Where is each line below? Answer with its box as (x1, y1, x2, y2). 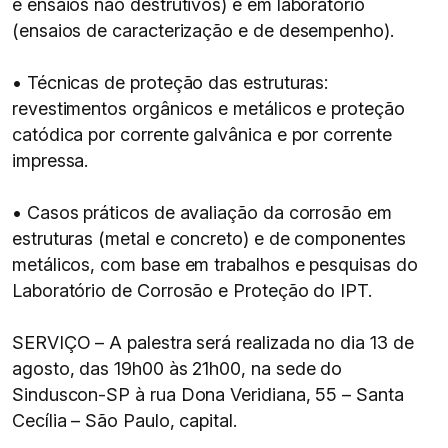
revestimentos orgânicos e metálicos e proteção (12, 98, 405, 119)
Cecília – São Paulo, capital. (12, 410, 237, 431)
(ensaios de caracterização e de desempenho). (12, 20, 394, 41)
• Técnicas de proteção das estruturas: (12, 72, 329, 93)
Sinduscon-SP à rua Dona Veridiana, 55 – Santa (12, 384, 404, 405)
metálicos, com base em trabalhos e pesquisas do (12, 254, 418, 275)
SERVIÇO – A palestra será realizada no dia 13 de (12, 332, 414, 353)
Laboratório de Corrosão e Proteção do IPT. (12, 280, 372, 301)
